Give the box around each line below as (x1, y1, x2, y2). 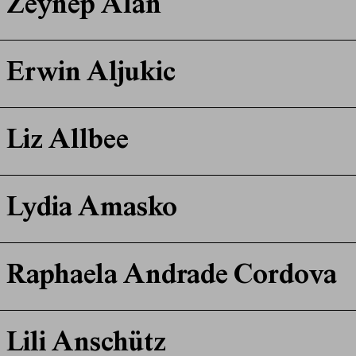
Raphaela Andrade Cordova (6, 262, 337, 292)
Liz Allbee (6, 127, 129, 157)
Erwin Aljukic (6, 60, 176, 89)
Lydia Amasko (6, 195, 177, 224)
